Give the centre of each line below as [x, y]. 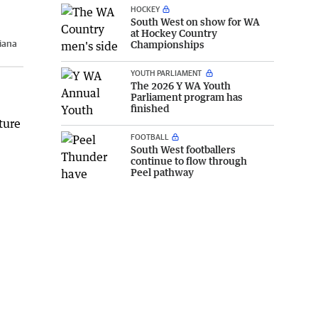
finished [150, 108]
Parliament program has [187, 97]
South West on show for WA [195, 21]
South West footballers [183, 149]
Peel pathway [162, 172]
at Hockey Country [174, 33]
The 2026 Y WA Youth [181, 85]
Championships [168, 44]
